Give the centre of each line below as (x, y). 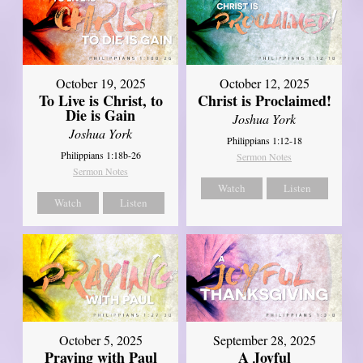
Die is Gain (101, 115)
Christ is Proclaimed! (264, 100)
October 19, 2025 (100, 83)
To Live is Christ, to (100, 100)
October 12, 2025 (264, 83)
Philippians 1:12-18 (264, 140)
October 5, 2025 (100, 340)
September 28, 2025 (264, 340)
